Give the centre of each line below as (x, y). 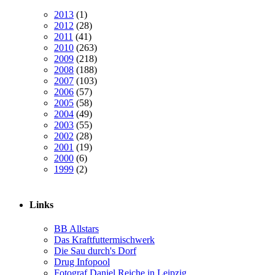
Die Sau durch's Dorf (95, 250)
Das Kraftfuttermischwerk (104, 239)
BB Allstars (76, 228)
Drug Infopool (82, 261)
